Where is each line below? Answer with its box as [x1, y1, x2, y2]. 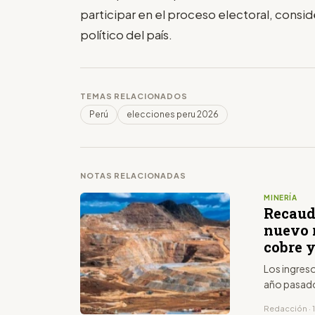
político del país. [80, 26, 172, 42]
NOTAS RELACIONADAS [80, 170, 186, 180]
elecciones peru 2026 [127, 108, 219, 120]
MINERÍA [264, 193, 297, 202]
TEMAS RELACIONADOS [80, 91, 188, 101]
